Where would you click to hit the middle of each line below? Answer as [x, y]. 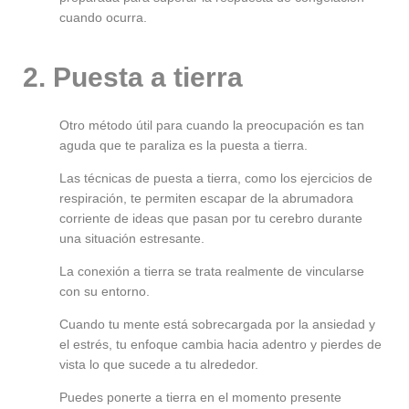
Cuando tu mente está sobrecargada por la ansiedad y [217, 325]
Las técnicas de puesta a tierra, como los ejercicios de [216, 178]
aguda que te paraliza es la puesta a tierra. [184, 146]
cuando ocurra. [103, 18]
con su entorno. [105, 292]
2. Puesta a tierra [133, 78]
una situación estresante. [132, 239]
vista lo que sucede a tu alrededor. [159, 365]
